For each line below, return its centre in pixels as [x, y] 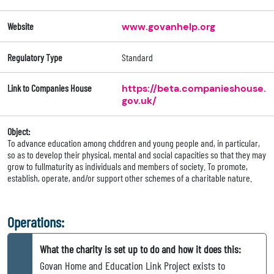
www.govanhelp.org [168, 27]
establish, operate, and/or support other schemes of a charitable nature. [130, 178]
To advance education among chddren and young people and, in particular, [134, 143]
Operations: [36, 222]
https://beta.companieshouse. [194, 89]
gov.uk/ [139, 101]
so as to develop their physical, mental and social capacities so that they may [137, 155]
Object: [19, 131]
